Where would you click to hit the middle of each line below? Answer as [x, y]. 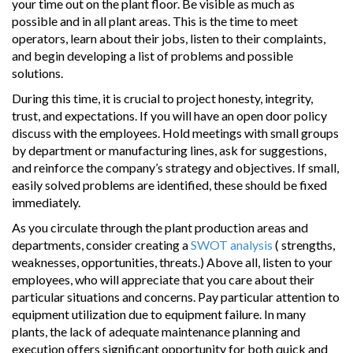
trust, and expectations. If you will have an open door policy [169, 116]
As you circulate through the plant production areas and [160, 228]
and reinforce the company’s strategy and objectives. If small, [175, 168]
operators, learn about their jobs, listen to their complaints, [169, 39]
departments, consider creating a [101, 245]
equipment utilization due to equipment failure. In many [159, 314]
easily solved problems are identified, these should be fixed [169, 185]
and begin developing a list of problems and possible [152, 56]
